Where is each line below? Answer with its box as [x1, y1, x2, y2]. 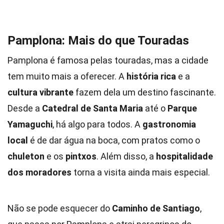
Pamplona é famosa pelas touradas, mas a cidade [7, 55, 208, 65]
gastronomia [142, 119, 196, 129]
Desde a [7, 103, 42, 113]
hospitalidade [156, 151, 213, 161]
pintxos [65, 151, 96, 161]
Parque [167, 103, 197, 113]
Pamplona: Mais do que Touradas [7, 33, 189, 47]
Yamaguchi [7, 119, 52, 129]
